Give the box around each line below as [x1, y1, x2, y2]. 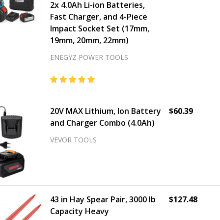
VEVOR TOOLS [50, 135, 97, 144]
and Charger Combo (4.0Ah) [50, 117, 155, 128]
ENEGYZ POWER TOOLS [50, 53, 128, 62]
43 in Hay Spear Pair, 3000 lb [50, 194, 156, 205]
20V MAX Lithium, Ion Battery [50, 106, 161, 116]
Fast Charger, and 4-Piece [50, 11, 147, 22]
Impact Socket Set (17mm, [50, 23, 149, 34]
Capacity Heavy [50, 206, 109, 217]
